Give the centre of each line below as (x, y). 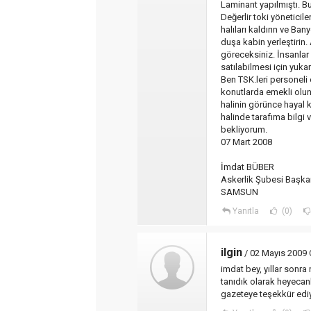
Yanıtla (245, 211)
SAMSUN (239, 192)
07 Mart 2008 (246, 142)
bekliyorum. (244, 129)
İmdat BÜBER (247, 167)
